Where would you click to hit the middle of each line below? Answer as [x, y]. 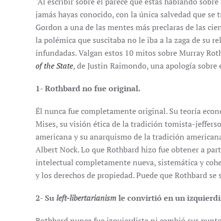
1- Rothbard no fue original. [88, 88]
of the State [54, 66]
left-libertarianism [86, 198]
